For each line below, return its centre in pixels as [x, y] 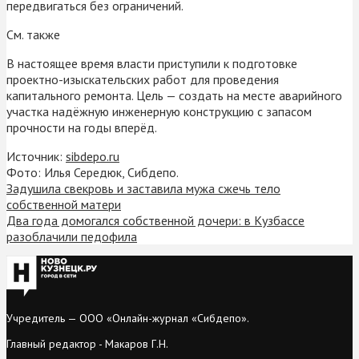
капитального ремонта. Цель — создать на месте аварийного [174, 95]
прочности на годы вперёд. [82, 127]
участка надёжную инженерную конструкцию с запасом [159, 111]
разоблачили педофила [72, 236]
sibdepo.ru [93, 156]
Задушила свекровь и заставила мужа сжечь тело [143, 188]
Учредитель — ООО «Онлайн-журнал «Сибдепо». [128, 318]
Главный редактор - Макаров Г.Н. [87, 343]
